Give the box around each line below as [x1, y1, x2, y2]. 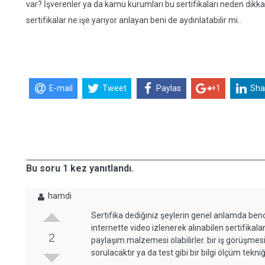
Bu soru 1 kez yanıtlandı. [26, 163, 134, 174]
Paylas [156, 83, 182, 93]
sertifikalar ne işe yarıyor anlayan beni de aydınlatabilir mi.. [26, 15, 241, 25]
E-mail [49, 83, 73, 93]
